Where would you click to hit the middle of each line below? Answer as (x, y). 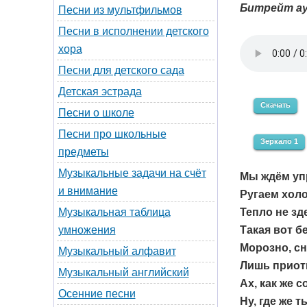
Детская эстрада (100, 91)
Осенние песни (97, 294)
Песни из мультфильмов (120, 10)
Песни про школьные (112, 134)
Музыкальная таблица (114, 212)
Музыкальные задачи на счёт (132, 173)
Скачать (275, 105)
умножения (87, 230)
